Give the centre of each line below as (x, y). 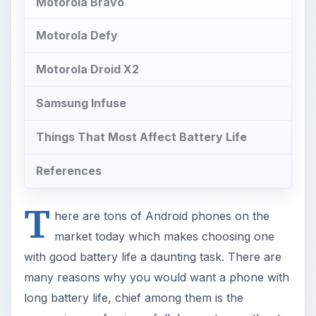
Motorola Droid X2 (87, 69)
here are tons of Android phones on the (162, 215)
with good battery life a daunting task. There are (152, 256)
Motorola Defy (77, 36)
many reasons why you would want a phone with (156, 277)
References (68, 170)
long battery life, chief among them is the (133, 297)
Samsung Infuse (81, 103)
